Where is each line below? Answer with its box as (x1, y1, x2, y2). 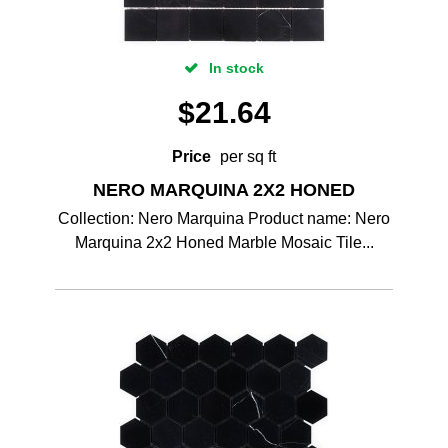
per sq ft (220, 148, 276, 165)
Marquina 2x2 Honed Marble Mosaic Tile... (74, 234, 374, 251)
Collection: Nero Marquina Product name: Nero (58, 210, 390, 227)
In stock (205, 60, 264, 76)
